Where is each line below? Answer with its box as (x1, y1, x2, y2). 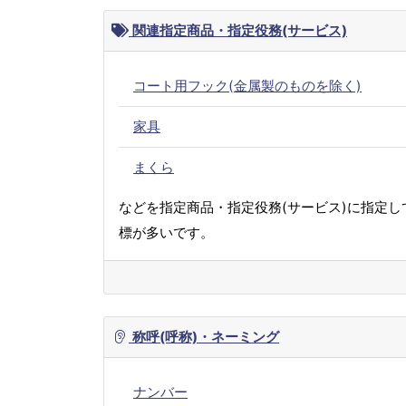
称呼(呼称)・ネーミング (129, 328, 279, 346)
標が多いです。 (119, 224, 214, 242)
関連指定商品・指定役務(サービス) (129, 22, 347, 40)
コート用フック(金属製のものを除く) (133, 77, 362, 95)
